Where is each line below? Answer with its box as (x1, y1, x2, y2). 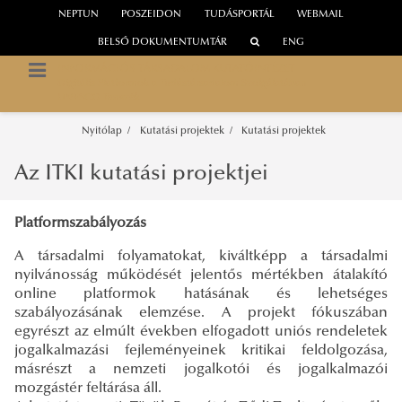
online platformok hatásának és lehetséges (14, 286, 388, 301)
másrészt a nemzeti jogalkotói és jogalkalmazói (14, 362, 388, 377)
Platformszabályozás (14, 215, 146, 231)
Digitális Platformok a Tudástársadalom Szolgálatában (57, 79, 307, 90)
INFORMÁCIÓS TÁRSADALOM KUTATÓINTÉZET (57, 64, 295, 75)
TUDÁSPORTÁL (204, 10, 275, 21)
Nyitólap (81, 126, 122, 136)
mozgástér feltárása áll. (14, 380, 162, 396)
